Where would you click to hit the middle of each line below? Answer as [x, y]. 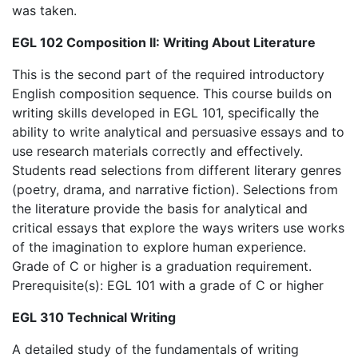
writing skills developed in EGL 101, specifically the [165, 113]
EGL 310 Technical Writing [94, 317]
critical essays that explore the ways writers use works [178, 228]
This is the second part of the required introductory [168, 74]
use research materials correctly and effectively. [157, 151]
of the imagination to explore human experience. [159, 247]
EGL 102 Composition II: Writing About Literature [164, 42]
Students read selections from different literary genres [177, 170]
